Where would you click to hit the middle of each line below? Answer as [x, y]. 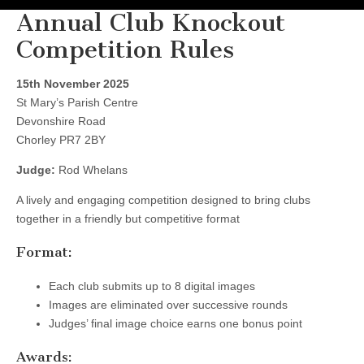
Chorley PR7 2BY [61, 139]
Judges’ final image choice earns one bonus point [175, 323]
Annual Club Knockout [151, 22]
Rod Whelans [91, 169]
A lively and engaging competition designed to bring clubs [163, 199]
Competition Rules [125, 49]
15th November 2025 [73, 83]
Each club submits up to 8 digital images [152, 286]
